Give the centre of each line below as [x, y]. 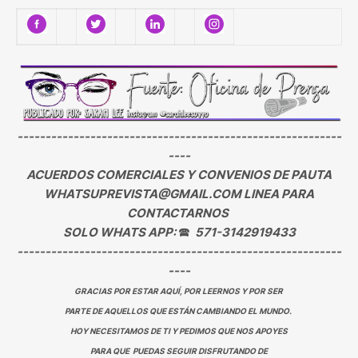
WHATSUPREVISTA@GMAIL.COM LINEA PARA [179, 194]
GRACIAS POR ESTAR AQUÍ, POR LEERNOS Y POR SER [179, 291]
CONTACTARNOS [179, 213]
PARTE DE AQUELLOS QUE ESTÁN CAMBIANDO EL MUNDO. [179, 311]
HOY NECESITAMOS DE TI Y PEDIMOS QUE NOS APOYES [179, 331]
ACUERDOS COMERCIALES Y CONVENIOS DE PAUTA [179, 175]
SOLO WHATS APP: [120, 233]
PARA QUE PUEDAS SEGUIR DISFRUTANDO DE [179, 351]
